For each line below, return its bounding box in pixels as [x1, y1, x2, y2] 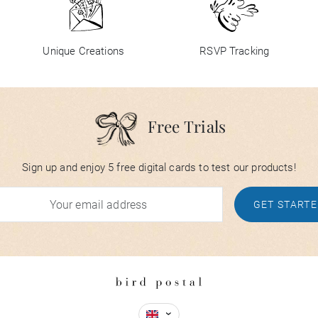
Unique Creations [43, 45, 125, 58]
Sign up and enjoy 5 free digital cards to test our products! [22, 161, 296, 175]
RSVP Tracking [199, 45, 270, 58]
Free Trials [147, 116, 226, 138]
